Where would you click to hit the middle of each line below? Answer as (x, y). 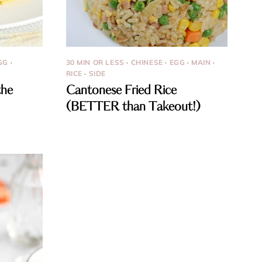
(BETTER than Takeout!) (133, 107)
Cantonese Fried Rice (121, 91)
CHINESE (147, 63)
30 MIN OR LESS (95, 63)
